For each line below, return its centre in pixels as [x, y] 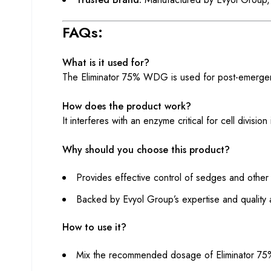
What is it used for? [106, 62]
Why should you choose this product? [146, 149]
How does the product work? [127, 106]
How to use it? [94, 227]
